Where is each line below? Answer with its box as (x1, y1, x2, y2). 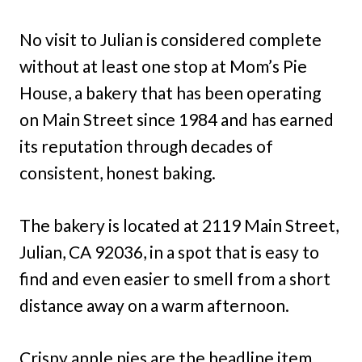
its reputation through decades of (19, 136, 273, 157)
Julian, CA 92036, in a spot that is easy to (19, 242, 319, 263)
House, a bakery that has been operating (19, 82, 321, 103)
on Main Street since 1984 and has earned (19, 109, 334, 130)
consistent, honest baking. (19, 162, 216, 183)
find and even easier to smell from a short (19, 268, 330, 289)
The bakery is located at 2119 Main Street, (19, 215, 339, 236)
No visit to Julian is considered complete (19, 29, 322, 50)
